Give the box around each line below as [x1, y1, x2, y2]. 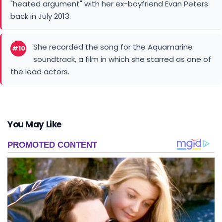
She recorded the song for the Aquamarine [33, 41, 193, 52]
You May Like [7, 118, 61, 130]
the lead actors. [10, 66, 69, 77]
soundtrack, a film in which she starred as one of [33, 54, 211, 64]
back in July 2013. [10, 10, 71, 21]
